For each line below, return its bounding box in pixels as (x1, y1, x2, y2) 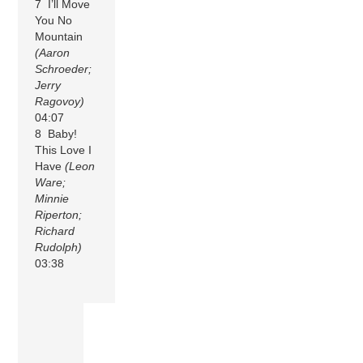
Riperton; (35, 207, 83, 221)
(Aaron (35, 45, 70, 59)
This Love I (35, 143, 92, 156)
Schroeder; (35, 62, 92, 75)
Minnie (35, 191, 70, 205)
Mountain (35, 29, 83, 43)
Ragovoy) (35, 94, 85, 108)
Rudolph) (35, 240, 83, 254)
